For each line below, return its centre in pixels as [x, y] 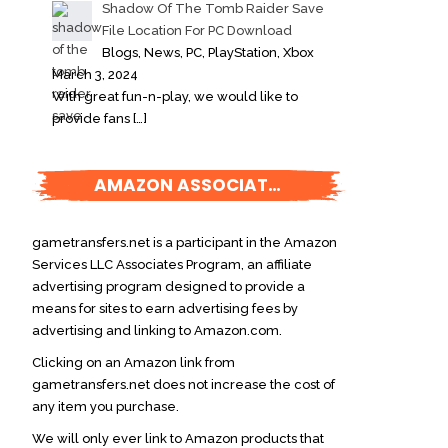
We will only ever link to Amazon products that [178, 438]
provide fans [92, 118]
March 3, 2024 [95, 74]
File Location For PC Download [196, 30]
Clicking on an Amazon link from [133, 362]
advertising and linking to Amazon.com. [157, 330]
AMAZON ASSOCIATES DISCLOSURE [181, 184]
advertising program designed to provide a [168, 286]
